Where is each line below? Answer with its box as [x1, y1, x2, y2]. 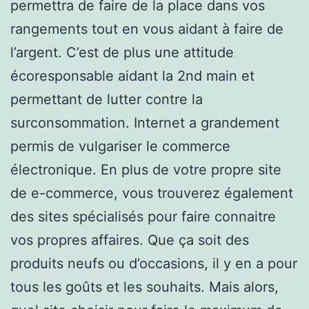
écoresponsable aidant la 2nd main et [10, 67, 255, 84]
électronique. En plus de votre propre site [10, 161, 281, 178]
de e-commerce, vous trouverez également [10, 184, 293, 201]
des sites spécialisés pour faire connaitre [10, 208, 276, 225]
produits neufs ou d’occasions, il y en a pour [10, 255, 297, 272]
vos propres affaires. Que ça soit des [10, 231, 249, 248]
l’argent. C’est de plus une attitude [10, 43, 234, 61]
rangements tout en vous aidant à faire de [10, 20, 283, 37]
